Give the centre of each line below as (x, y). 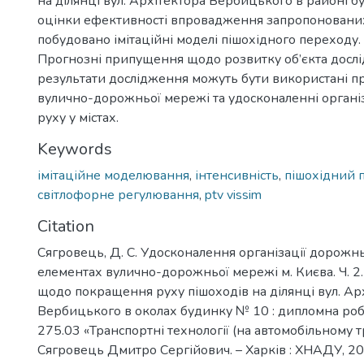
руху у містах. (78, 118)
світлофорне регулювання (118, 195)
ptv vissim (233, 195)
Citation (66, 226)
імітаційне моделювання (113, 175)
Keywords (75, 149)
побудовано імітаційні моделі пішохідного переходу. (199, 40)
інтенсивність (237, 175)
